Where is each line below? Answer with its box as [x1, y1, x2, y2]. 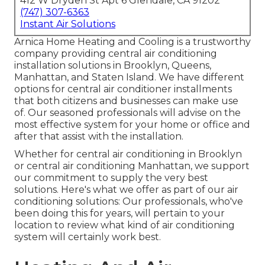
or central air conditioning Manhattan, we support [14, 160, 250, 172]
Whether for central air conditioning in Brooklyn [14, 148, 242, 160]
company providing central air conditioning [14, 48, 217, 60]
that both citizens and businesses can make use [14, 95, 238, 107]
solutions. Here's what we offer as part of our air [14, 184, 238, 196]
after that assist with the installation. [14, 131, 183, 143]
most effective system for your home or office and [14, 119, 250, 131]
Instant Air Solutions [20, 18, 115, 30]
